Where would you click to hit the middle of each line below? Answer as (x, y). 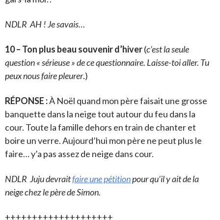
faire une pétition (101, 179)
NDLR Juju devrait (39, 179)
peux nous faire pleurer (44, 76)
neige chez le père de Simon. (54, 192)
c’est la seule (168, 49)
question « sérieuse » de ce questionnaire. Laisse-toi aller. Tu (107, 63)
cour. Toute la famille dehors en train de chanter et (100, 127)
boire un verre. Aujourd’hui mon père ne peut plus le (103, 141)
